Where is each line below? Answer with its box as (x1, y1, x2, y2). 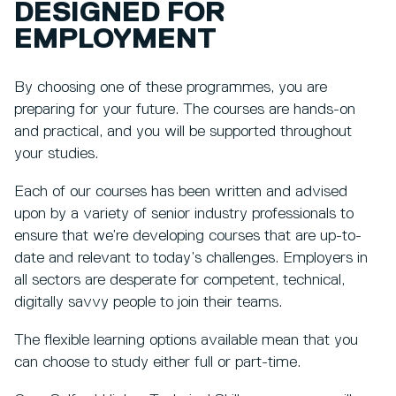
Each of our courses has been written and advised (14, 184, 347, 201)
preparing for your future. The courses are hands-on (14, 102, 355, 118)
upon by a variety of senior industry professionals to (14, 206, 354, 223)
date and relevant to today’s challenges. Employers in (14, 250, 368, 267)
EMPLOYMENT (14, 26, 217, 55)
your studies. (14, 146, 98, 163)
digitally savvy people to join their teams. (14, 294, 286, 311)
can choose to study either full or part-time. (14, 354, 305, 371)
